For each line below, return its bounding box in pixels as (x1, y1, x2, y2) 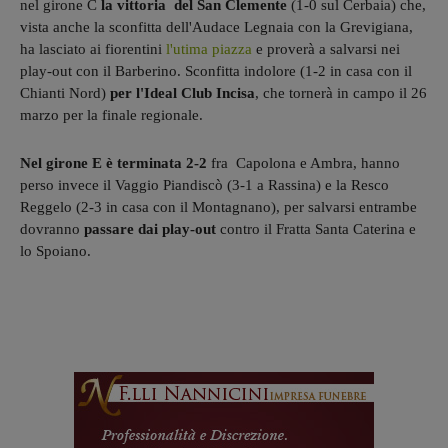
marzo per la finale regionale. (20, 107, 203, 124)
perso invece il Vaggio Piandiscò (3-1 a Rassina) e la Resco (20, 177, 389, 194)
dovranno (20, 221, 80, 238)
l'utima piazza (166, 41, 252, 58)
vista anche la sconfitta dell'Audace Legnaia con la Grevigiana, (20, 19, 413, 36)
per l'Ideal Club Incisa (110, 85, 255, 102)
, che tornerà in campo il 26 (255, 85, 427, 102)
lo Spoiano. (20, 243, 91, 260)
